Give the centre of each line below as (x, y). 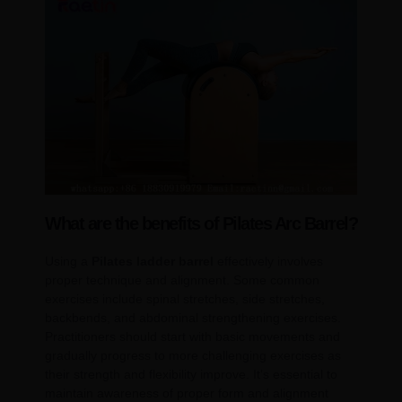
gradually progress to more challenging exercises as (193, 355)
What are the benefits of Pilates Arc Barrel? (201, 223)
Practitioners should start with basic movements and (192, 336)
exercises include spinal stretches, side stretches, (185, 298)
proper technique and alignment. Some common (182, 280)
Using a (68, 261)
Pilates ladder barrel (153, 261)
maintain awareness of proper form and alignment (187, 393)
